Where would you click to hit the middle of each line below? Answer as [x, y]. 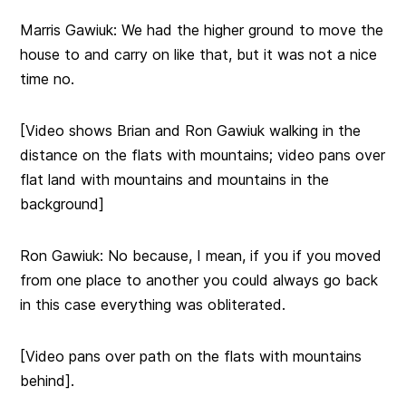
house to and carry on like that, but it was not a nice [199, 55]
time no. [48, 79]
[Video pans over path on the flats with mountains [191, 357]
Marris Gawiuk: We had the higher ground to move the [202, 30]
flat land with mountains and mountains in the [175, 180]
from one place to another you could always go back [199, 280]
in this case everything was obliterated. [153, 305]
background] [63, 204]
